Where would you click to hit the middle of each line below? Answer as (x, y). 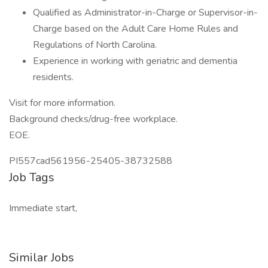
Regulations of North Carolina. (95, 45)
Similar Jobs (42, 258)
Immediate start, (43, 208)
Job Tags (32, 177)
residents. (53, 77)
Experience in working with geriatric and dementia (135, 61)
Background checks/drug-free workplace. (93, 119)
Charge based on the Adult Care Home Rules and (135, 29)
